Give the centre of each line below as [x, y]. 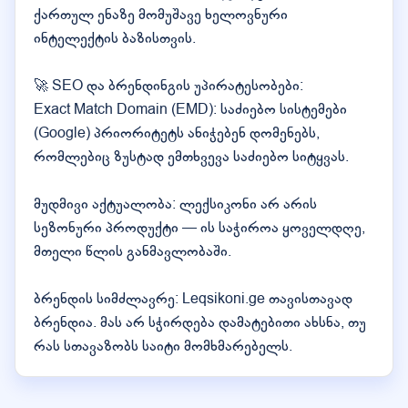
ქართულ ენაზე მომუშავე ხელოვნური [161, 15]
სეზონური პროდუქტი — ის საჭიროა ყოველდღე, [199, 228]
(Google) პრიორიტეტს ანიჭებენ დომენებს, [177, 133]
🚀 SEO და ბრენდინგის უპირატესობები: [168, 86]
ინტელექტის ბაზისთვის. [115, 38]
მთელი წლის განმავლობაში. [133, 251]
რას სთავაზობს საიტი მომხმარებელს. [163, 346]
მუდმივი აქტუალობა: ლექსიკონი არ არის [175, 204]
